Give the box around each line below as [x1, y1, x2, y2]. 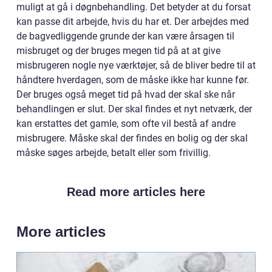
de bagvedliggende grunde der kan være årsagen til [16, 30, 234, 42]
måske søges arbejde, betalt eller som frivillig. [16, 147, 213, 159]
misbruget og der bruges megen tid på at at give [16, 45, 220, 57]
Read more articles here [67, 185, 205, 199]
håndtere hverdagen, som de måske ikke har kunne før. [16, 74, 249, 86]
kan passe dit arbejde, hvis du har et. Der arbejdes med [16, 16, 249, 28]
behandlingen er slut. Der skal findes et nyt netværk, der [16, 103, 252, 115]
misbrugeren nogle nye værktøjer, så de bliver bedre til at [16, 59, 256, 72]
